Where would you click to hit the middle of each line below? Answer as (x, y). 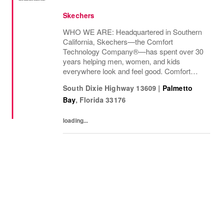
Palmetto (178, 88)
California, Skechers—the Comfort (118, 41)
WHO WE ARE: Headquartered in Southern (132, 32)
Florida (92, 100)
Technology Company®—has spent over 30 (133, 51)
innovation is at (87, 81)
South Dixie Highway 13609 (110, 88)
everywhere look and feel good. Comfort (127, 71)
